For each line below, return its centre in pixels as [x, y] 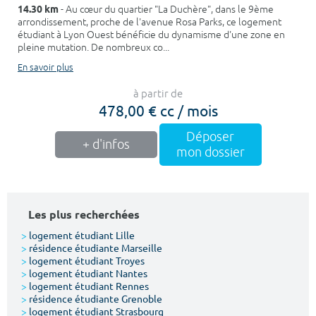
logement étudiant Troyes [86, 260]
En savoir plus [45, 67]
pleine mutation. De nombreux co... [93, 47]
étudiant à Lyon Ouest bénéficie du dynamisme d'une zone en [151, 35]
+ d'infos [106, 144]
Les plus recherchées [84, 214]
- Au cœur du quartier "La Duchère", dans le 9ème [166, 9]
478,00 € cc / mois [158, 110]
